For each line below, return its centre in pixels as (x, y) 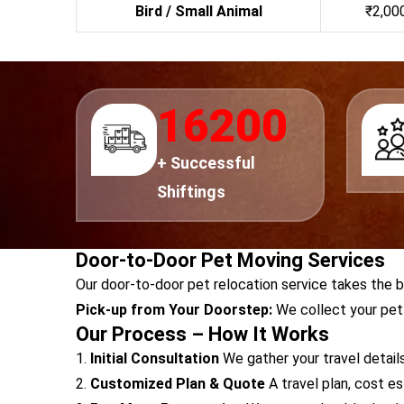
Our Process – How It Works (202, 334)
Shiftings (192, 192)
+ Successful (207, 163)
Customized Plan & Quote (178, 384)
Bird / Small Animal (198, 11)
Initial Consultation (155, 358)
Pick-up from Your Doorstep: (174, 310)
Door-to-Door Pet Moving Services (230, 260)
